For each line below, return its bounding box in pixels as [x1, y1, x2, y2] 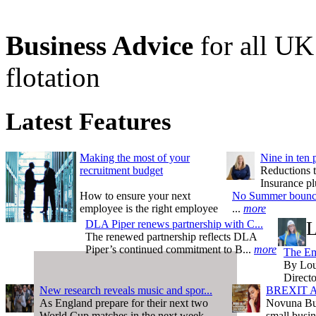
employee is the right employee [80, 202, 218, 214]
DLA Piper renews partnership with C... [85, 217, 263, 230]
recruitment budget [80, 164, 163, 176]
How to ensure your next [80, 189, 190, 202]
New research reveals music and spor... [39, 284, 212, 296]
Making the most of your [80, 151, 190, 164]
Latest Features [6, 108, 171, 136]
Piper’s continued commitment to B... [85, 243, 254, 255]
